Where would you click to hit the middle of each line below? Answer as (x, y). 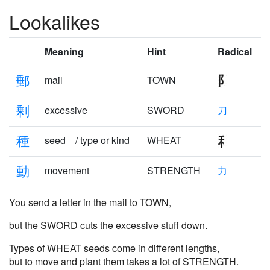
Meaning (64, 52)
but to (22, 261)
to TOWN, (149, 202)
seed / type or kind (87, 140)
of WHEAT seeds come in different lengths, (127, 248)
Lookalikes (55, 21)
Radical (235, 52)
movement (67, 170)
